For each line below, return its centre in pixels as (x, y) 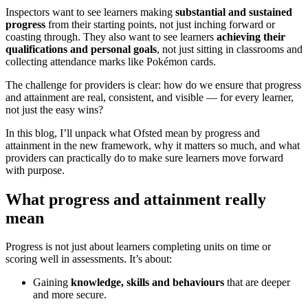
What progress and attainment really (136, 199)
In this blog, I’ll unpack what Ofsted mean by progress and (133, 133)
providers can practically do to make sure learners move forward (144, 157)
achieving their (251, 36)
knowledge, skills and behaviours (147, 283)
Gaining (52, 283)
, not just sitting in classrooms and (230, 49)
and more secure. (70, 295)
